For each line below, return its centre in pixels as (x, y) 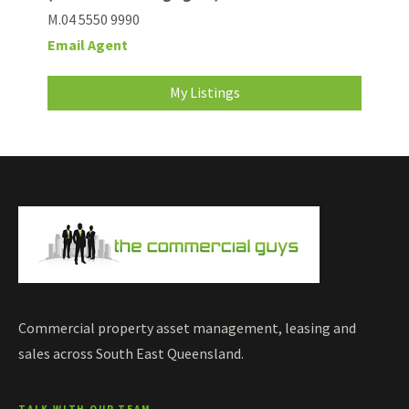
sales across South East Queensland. (131, 354)
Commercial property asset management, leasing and (187, 328)
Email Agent (88, 45)
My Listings (204, 93)
